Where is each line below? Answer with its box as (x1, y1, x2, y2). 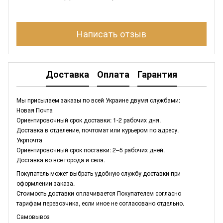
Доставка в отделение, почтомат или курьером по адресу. (16, 125, 179, 134)
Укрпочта (16, 135, 42, 144)
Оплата (97, 68, 129, 81)
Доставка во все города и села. (16, 155, 105, 164)
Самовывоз (16, 212, 50, 221)
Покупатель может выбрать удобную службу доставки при (16, 168, 181, 177)
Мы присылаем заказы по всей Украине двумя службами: (16, 95, 180, 104)
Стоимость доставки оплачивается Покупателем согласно (16, 188, 181, 197)
